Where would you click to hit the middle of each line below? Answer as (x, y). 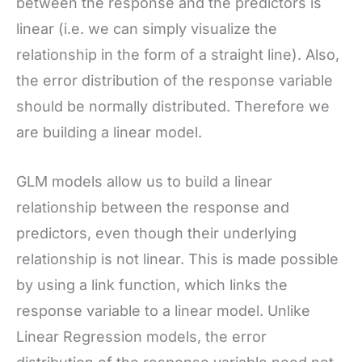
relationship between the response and (153, 208)
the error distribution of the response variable (175, 81)
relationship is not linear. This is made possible (177, 259)
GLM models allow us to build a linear (144, 182)
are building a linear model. (109, 133)
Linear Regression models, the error (141, 337)
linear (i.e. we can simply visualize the (147, 29)
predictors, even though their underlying (156, 234)
